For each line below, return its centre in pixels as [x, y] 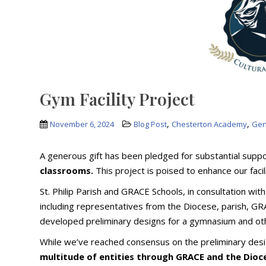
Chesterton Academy [210, 124]
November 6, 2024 [82, 124]
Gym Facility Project [118, 99]
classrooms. [67, 170]
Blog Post [151, 124]
